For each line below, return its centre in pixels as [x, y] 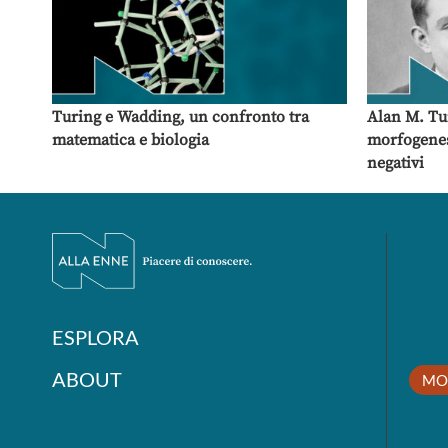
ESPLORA [95, 337]
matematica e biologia [130, 140]
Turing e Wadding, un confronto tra [180, 117]
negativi [395, 163]
